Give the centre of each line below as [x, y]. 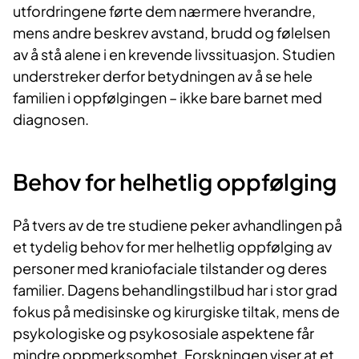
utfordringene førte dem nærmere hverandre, [164, 11]
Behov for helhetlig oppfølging [175, 182]
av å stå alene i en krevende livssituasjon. [146, 54]
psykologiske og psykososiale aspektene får [163, 333]
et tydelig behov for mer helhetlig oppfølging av [172, 247]
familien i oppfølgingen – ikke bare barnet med [167, 98]
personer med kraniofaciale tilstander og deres [170, 268]
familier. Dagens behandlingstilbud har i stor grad [175, 290]
